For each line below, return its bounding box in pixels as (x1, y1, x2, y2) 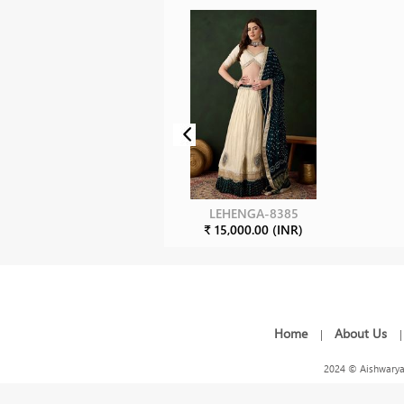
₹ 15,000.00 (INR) (204, 220, 303, 238)
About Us (334, 324, 390, 342)
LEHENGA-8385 (208, 204, 298, 222)
